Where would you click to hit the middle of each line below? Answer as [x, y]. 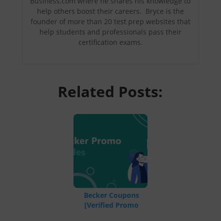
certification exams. [110, 42]
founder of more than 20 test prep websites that [110, 21]
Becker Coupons [111, 195]
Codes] [111, 215]
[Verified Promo [111, 205]
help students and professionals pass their [110, 32]
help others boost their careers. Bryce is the [110, 11]
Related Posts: [110, 91]
